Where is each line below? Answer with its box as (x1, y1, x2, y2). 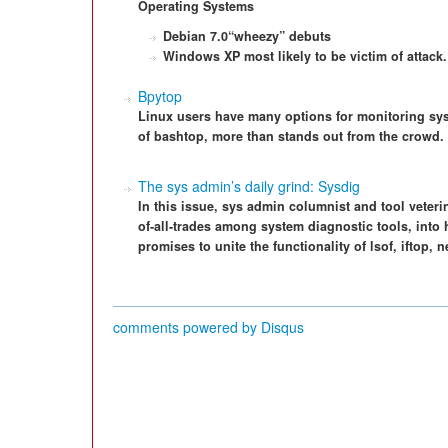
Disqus (261, 317, 304, 337)
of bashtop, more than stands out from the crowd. (138, 127, 444, 145)
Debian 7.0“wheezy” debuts (163, 27, 331, 45)
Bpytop (138, 86, 182, 106)
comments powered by (113, 317, 261, 337)
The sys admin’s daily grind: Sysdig (138, 176, 360, 196)
